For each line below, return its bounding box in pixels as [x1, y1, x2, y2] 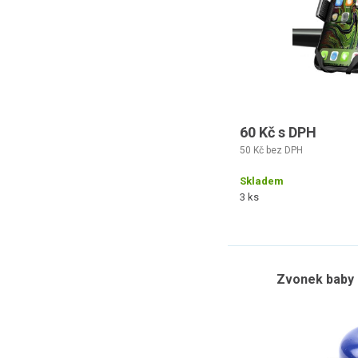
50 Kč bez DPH [240, 145, 303, 156]
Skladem [240, 175, 284, 187]
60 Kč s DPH [240, 124, 316, 141]
